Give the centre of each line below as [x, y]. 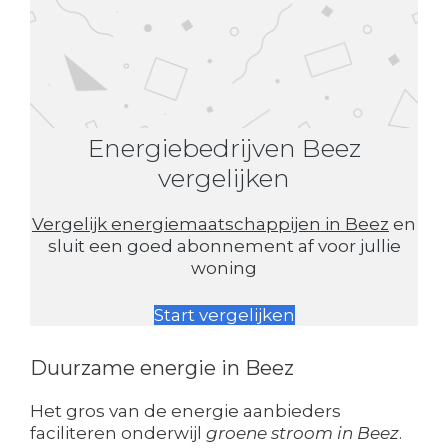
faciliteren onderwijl [118, 433]
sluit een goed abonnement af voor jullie [224, 245]
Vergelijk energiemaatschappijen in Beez [210, 223]
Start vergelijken [224, 315]
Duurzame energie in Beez [162, 368]
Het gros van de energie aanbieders [185, 411]
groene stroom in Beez [302, 433]
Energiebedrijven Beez [224, 147]
